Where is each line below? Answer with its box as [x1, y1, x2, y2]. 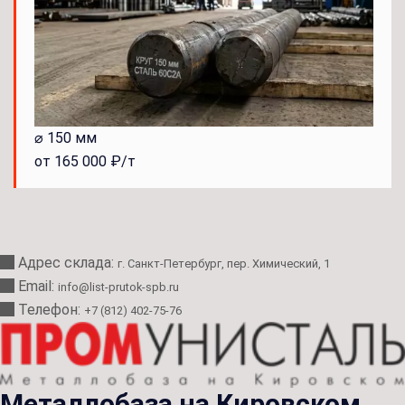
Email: [18, 277, 58, 295]
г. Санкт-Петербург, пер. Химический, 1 [118, 256, 330, 270]
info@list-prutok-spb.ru [58, 279, 179, 294]
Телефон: [18, 300, 84, 318]
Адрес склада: [18, 253, 118, 271]
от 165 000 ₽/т [34, 152, 136, 170]
